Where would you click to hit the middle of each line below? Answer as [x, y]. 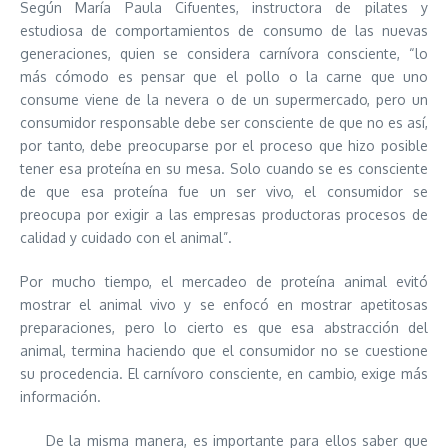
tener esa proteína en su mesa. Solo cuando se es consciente [224, 168]
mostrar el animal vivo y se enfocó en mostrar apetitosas [224, 304]
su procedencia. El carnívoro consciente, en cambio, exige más [224, 373]
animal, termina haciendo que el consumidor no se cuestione [224, 350]
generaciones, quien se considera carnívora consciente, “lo [224, 53]
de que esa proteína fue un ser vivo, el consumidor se [224, 191]
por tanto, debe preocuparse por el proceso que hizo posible [224, 145]
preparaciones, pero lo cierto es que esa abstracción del [224, 327]
